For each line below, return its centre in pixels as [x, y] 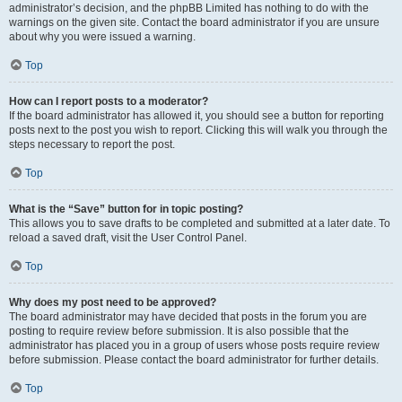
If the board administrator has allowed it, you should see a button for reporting [197, 116]
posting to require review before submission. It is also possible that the [179, 331]
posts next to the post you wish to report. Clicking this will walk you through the [198, 130]
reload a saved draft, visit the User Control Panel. [128, 238]
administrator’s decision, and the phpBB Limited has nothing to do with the [189, 8]
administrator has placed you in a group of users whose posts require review [194, 345]
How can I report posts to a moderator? [109, 101]
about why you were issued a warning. [102, 37]
